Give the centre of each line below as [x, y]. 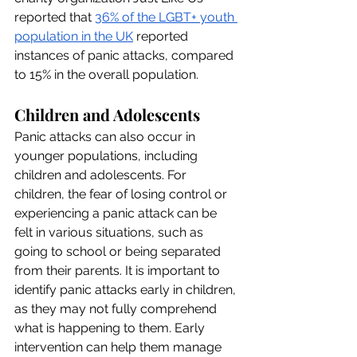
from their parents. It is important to [119, 270]
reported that [55, 17]
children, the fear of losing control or [122, 194]
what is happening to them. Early [111, 328]
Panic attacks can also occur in [106, 136]
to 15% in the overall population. [106, 74]
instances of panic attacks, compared [126, 55]
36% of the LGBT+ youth [166, 17]
